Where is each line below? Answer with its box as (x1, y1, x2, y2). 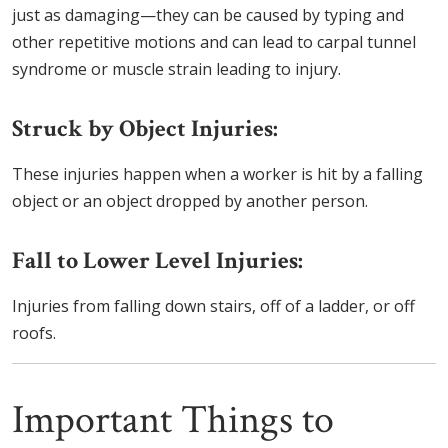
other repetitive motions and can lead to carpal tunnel (12, 31, 416, 54)
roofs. (12, 322, 56, 345)
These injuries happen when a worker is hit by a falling (12, 163, 423, 186)
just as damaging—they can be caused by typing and (12, 4, 404, 27)
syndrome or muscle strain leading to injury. (12, 58, 341, 81)
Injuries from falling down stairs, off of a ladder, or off (12, 295, 415, 318)
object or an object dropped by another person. (12, 190, 368, 213)
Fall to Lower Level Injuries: (12, 245, 303, 277)
